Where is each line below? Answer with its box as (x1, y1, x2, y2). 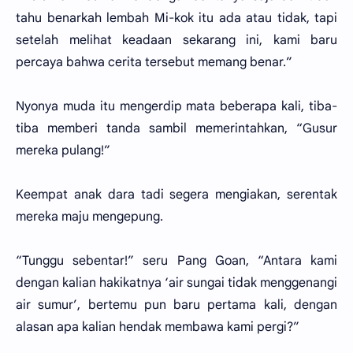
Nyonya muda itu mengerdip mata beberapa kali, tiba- (16, 98, 337, 114)
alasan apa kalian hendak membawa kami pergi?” (16, 319, 299, 335)
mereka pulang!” (16, 143, 110, 158)
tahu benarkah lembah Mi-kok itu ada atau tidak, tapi (16, 10, 337, 26)
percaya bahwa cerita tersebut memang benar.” (16, 54, 292, 70)
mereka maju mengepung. (16, 209, 163, 225)
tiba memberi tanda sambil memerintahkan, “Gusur (16, 121, 337, 136)
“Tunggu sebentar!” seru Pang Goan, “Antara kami (16, 253, 337, 269)
